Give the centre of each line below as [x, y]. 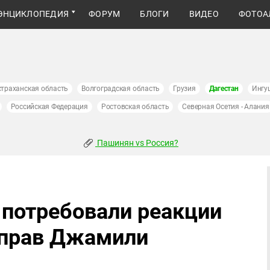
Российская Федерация [49, 107]
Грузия [184, 89]
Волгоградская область [121, 89]
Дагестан [224, 89]
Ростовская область [135, 107]
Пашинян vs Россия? [137, 143]
